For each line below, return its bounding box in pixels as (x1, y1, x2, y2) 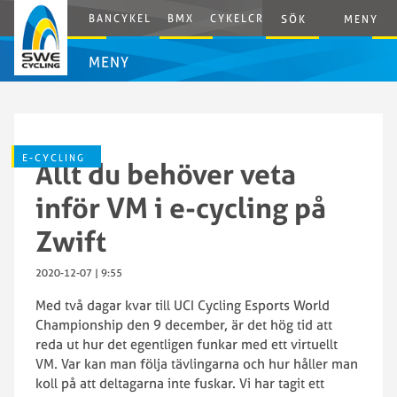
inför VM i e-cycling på (35, 190, 326, 225)
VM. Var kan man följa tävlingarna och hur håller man (35, 355, 358, 372)
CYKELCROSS (210, 12, 290, 25)
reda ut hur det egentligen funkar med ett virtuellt (35, 336, 338, 353)
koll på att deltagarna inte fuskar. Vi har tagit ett (35, 375, 324, 392)
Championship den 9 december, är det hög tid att (35, 316, 332, 333)
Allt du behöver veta (35, 156, 296, 191)
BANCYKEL (89, 12, 152, 25)
